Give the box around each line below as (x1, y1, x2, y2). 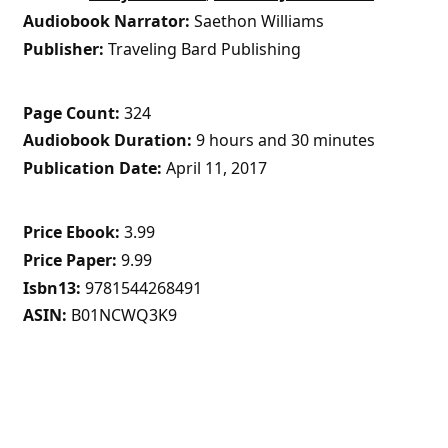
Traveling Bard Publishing (108, 37, 302, 60)
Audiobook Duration (23, 129, 188, 152)
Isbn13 (23, 276, 77, 299)
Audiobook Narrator (23, 9, 186, 32)
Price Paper (23, 248, 113, 271)
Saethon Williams (194, 9, 325, 32)
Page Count (23, 101, 116, 124)
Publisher (23, 37, 100, 60)
